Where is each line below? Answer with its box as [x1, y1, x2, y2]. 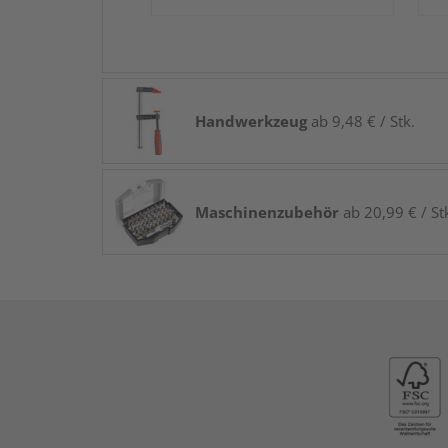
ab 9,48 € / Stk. [307, 110, 415, 131]
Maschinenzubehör [195, 201, 339, 222]
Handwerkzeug [195, 110, 307, 131]
